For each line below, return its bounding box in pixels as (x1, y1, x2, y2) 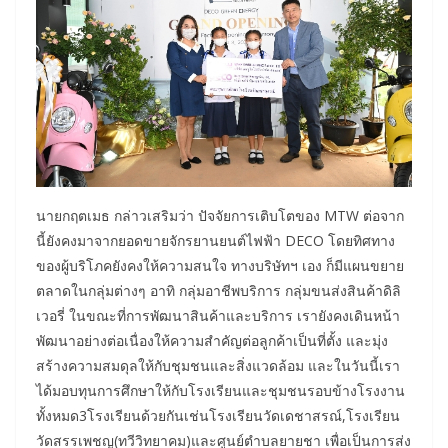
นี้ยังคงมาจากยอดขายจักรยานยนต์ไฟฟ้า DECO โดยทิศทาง (36, 230, 395, 250)
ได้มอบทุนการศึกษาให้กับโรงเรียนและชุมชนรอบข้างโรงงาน (36, 380, 405, 400)
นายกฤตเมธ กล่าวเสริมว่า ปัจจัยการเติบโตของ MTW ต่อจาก (36, 205, 404, 225)
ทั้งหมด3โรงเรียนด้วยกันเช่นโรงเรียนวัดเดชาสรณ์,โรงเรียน (36, 405, 400, 425)
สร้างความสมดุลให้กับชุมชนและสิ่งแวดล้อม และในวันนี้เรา (36, 355, 400, 375)
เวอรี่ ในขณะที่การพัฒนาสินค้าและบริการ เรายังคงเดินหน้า (36, 305, 400, 325)
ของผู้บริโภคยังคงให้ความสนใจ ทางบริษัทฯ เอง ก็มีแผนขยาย (36, 255, 404, 275)
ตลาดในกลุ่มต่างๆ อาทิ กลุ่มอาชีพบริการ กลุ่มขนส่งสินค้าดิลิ (36, 280, 401, 300)
